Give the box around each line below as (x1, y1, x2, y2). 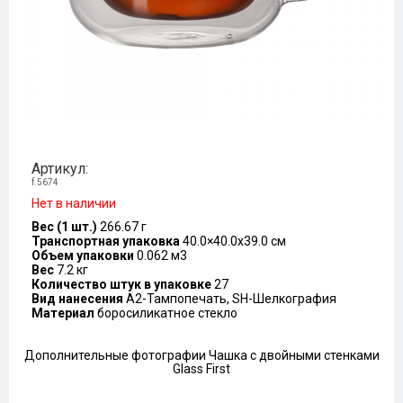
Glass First (173, 362, 230, 376)
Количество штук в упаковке (31, 277, 211, 291)
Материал (31, 306, 94, 320)
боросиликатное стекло (97, 306, 237, 320)
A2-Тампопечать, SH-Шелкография (126, 291, 336, 306)
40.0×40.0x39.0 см (183, 234, 286, 248)
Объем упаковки (31, 248, 134, 263)
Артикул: (31, 160, 88, 177)
